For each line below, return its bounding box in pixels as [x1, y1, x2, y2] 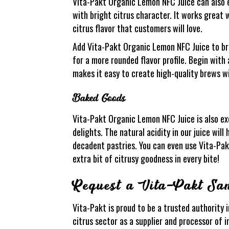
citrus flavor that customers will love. [73, 21, 202, 35]
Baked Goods [73, 91, 125, 104]
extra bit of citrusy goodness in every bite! [73, 151, 219, 165]
